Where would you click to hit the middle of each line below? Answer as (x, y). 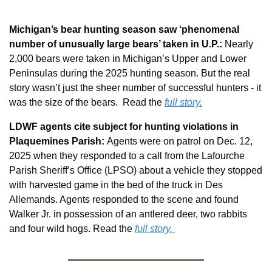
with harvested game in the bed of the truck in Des (116, 185)
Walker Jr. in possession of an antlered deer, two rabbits (128, 214)
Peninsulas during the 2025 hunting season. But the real (130, 73)
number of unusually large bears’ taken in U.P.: (116, 44)
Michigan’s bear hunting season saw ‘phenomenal (124, 29)
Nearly (238, 44)
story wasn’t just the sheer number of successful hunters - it (135, 87)
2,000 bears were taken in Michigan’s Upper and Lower (128, 58)
